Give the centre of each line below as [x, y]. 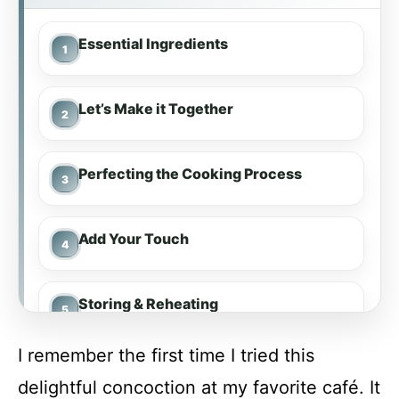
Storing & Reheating [148, 304]
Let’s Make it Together [156, 109]
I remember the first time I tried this [166, 355]
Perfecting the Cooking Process [190, 174]
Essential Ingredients [153, 44]
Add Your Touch [134, 239]
